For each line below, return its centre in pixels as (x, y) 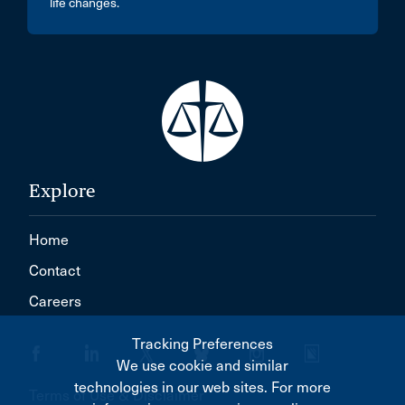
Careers (55, 301)
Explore (62, 191)
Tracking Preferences (202, 344)
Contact (55, 271)
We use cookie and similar (202, 366)
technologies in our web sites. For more (202, 387)
